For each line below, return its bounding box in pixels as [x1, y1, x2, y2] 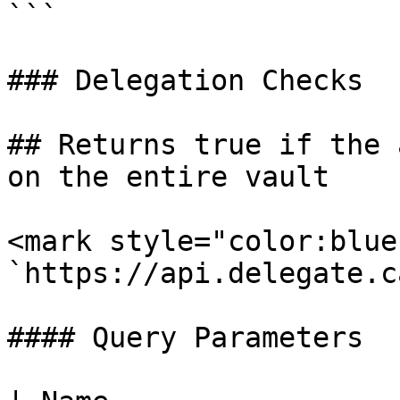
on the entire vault [7, 161, 329, 193]
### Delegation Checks [7, 64, 363, 96]
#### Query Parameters [7, 321, 363, 354]
